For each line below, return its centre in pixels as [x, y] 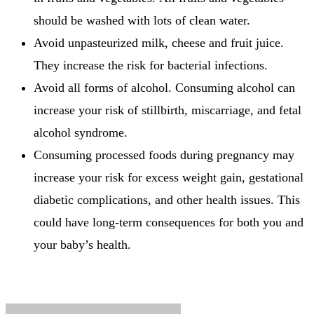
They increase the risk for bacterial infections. [151, 66]
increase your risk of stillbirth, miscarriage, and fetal [168, 110]
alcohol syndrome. [81, 133]
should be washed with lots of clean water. [142, 21]
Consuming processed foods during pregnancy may [164, 155]
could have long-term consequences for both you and [169, 223]
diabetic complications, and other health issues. [154, 200]
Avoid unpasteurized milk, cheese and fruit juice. [159, 43]
